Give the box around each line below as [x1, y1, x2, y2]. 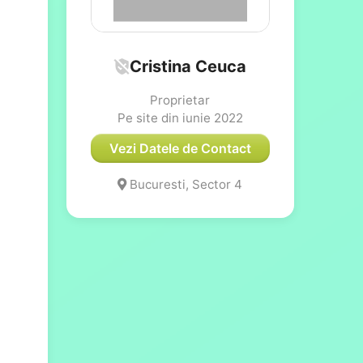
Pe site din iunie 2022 [117, 109, 243, 126]
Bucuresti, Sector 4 [126, 176, 243, 192]
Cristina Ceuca [130, 56, 247, 76]
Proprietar [150, 92, 211, 108]
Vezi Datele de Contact [109, 139, 251, 156]
